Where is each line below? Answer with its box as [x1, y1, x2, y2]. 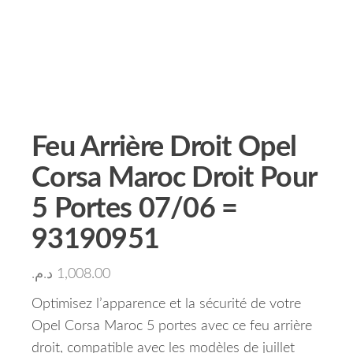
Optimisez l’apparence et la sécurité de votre [32, 297, 301, 311]
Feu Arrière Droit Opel [32, 133, 297, 162]
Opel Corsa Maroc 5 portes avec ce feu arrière [32, 319, 312, 333]
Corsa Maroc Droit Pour [32, 164, 317, 192]
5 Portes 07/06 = [32, 195, 238, 223]
